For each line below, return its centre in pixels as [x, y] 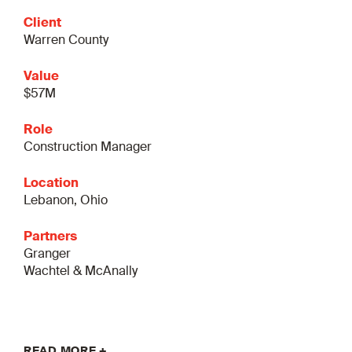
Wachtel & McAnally [81, 272]
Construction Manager [88, 148]
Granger [47, 255]
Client [42, 24]
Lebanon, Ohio [66, 201]
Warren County [66, 41]
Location [51, 184]
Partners [50, 237]
